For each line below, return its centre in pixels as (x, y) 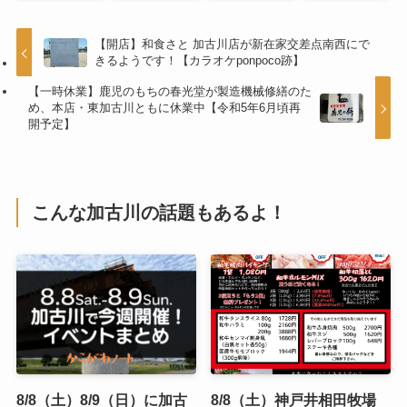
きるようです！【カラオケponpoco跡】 (200, 61)
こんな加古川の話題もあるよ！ (159, 212)
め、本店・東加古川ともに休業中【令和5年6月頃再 (165, 108)
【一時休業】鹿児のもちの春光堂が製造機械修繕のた (170, 92)
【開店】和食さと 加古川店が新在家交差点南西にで (233, 45)
